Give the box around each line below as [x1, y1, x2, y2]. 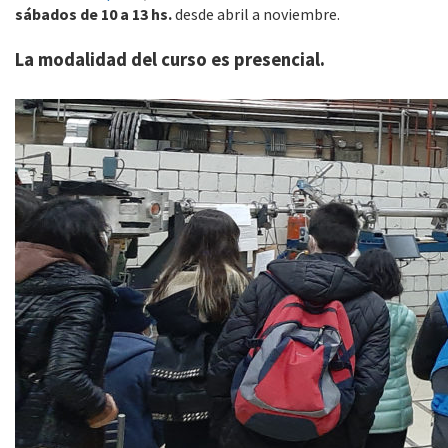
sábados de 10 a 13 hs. [15, 4, 172, 24]
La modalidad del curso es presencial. [15, 48, 325, 71]
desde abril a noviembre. [172, 4, 340, 24]
